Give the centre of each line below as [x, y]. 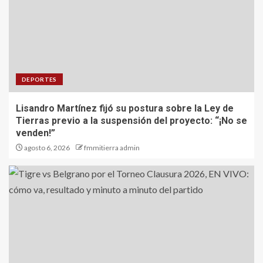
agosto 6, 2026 [46, 148]
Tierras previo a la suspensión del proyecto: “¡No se [131, 121]
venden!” [36, 133]
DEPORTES [39, 80]
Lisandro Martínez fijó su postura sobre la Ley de [125, 109]
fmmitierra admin [112, 148]
